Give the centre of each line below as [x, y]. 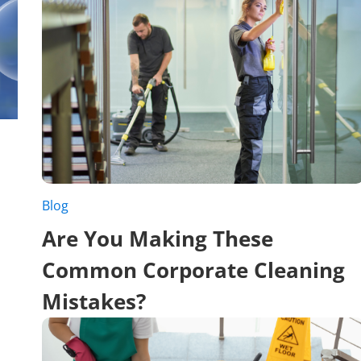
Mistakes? [94, 301]
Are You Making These [158, 238]
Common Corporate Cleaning [193, 270]
